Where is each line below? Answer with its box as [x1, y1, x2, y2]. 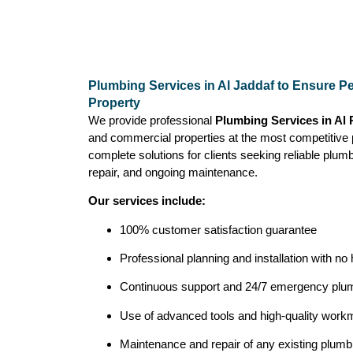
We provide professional [88, 113, 215, 127]
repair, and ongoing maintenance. [88, 165, 258, 179]
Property [88, 95, 140, 110]
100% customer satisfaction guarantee [120, 222, 317, 236]
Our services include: [88, 194, 206, 208]
